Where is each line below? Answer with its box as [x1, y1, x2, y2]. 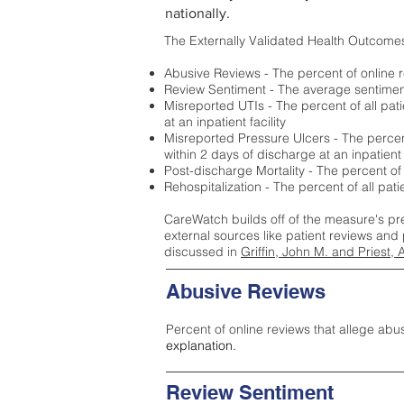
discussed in [164, 243, 241, 260]
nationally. [165, 5, 230, 21]
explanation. [166, 337, 236, 353]
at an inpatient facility [164, 114, 286, 130]
